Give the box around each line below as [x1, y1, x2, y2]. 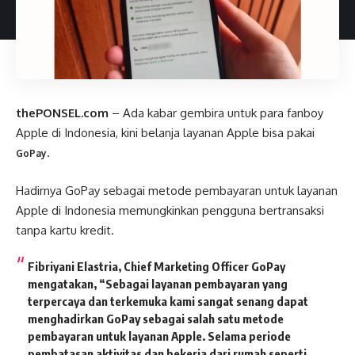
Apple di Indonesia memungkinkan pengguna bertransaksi [16, 202, 324, 218]
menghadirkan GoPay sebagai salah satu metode [28, 311, 284, 326]
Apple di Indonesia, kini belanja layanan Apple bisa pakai [16, 125, 315, 141]
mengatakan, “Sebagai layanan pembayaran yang [28, 277, 288, 292]
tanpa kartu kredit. [16, 222, 114, 238]
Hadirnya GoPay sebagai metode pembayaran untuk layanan [16, 182, 338, 198]
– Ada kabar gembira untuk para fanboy [109, 105, 323, 121]
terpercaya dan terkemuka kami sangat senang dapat [28, 294, 308, 309]
